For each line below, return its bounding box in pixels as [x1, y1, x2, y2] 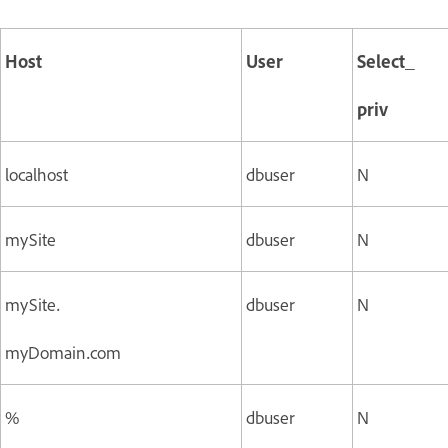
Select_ [357, 48, 415, 73]
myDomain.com [5, 339, 121, 364]
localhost [5, 161, 68, 186]
